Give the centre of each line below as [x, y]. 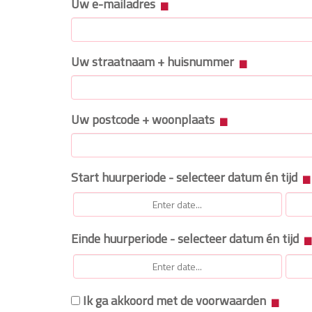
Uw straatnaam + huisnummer [154, 61]
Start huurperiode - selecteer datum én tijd [186, 177]
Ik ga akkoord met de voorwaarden [174, 300]
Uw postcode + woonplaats [144, 119]
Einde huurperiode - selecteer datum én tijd [186, 239]
